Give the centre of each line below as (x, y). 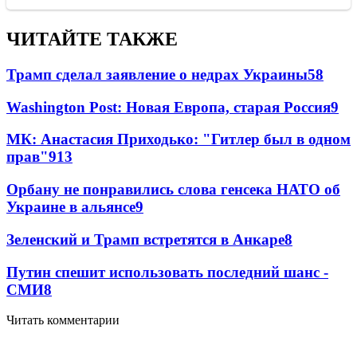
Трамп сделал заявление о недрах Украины (157, 74)
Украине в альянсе (71, 207)
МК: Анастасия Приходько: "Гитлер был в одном (178, 139)
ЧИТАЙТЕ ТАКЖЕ (92, 39)
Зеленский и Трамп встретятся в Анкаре (145, 239)
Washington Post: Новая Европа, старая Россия (169, 107)
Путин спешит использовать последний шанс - (167, 272)
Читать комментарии (63, 320)
